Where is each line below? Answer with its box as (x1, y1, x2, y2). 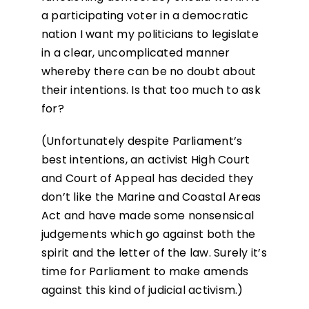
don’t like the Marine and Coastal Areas (41, 189, 261, 206)
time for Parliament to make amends (41, 263, 249, 280)
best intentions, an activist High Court (41, 152, 250, 168)
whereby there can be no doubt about (41, 63, 257, 80)
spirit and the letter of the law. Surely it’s (41, 245, 267, 261)
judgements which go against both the (41, 226, 256, 243)
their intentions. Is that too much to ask (41, 82, 261, 99)
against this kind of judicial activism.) (41, 282, 243, 299)
